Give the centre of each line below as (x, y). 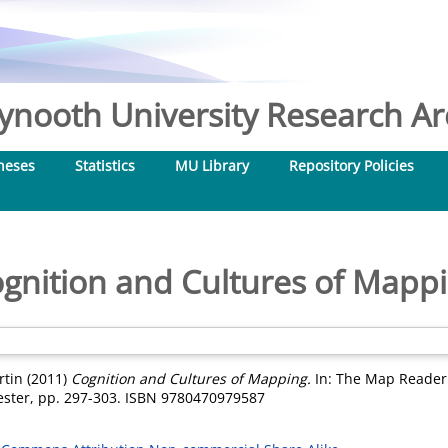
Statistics (105, 165)
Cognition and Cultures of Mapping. (191, 378)
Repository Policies (351, 165)
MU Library (212, 165)
